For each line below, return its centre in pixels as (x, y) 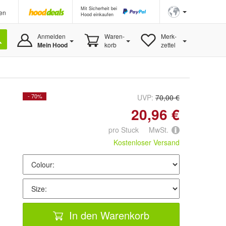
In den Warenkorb (108, 215)
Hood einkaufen (97, 14)
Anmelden (51, 36)
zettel (168, 45)
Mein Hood (52, 45)
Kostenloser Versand (147, 143)
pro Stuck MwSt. (138, 130)
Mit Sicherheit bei (99, 8)
